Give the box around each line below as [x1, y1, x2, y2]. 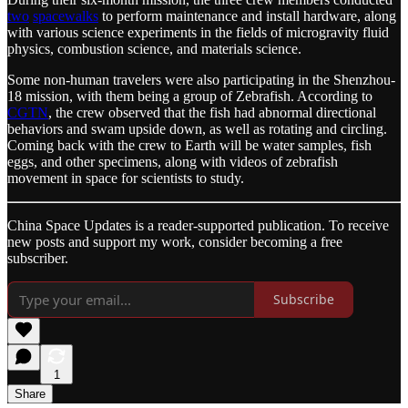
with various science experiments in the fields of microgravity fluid [7, 24, 389, 40]
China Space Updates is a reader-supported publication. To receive [7, 217, 389, 233]
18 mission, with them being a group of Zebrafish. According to [7, 87, 372, 104]
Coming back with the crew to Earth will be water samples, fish [7, 137, 372, 153]
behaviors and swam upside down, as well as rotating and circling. [7, 120, 387, 137]
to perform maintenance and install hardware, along [98, 7, 396, 24]
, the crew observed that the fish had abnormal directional [48, 104, 376, 120]
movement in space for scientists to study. [7, 169, 244, 186]
